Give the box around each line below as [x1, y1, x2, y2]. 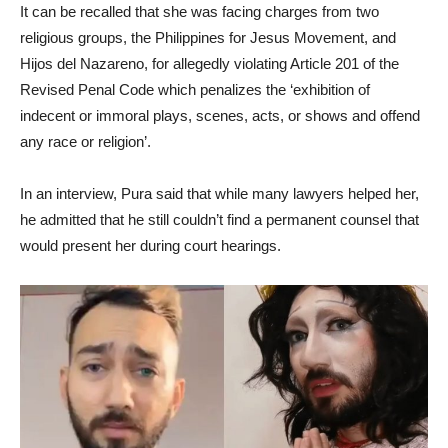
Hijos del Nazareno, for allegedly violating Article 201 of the [20, 55, 399, 72]
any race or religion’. [20, 133, 151, 150]
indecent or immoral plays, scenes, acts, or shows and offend [20, 107, 420, 124]
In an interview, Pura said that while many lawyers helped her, [20, 185, 419, 202]
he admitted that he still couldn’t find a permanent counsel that [20, 211, 419, 228]
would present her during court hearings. [20, 237, 281, 254]
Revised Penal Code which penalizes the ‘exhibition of [20, 81, 370, 98]
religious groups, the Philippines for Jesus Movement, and [20, 29, 396, 46]
